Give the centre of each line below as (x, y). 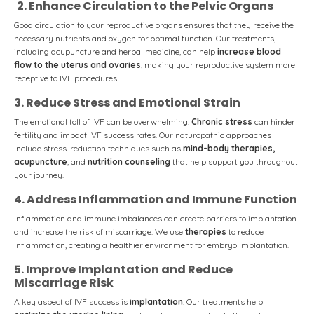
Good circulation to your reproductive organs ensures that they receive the (154, 25)
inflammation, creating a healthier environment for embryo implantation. (151, 245)
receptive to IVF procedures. (66, 78)
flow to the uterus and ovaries (77, 65)
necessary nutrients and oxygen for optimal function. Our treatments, (145, 38)
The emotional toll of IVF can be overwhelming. (103, 122)
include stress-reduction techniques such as (98, 148)
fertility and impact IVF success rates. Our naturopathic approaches (143, 135)
